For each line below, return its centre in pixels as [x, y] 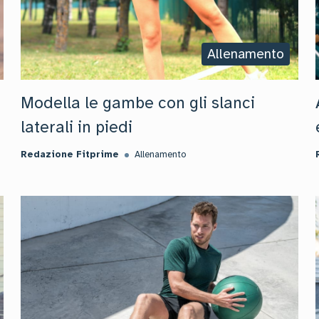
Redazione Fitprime [70, 155]
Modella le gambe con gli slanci [138, 103]
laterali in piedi [77, 127]
